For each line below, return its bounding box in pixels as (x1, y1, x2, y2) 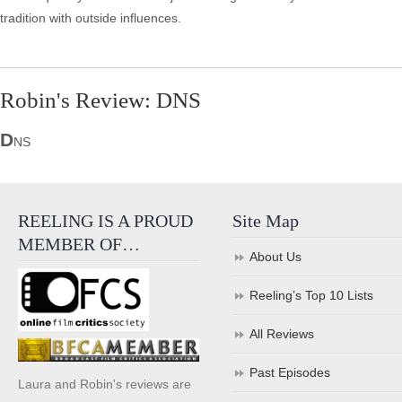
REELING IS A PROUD (18, 211, 193, 231)
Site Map (232, 211, 300, 231)
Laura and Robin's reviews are (18, 376, 191, 391)
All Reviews (249, 327, 315, 341)
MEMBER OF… (18, 234, 140, 254)
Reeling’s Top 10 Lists (249, 288, 374, 302)
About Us (249, 249, 302, 264)
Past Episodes (249, 365, 331, 380)
